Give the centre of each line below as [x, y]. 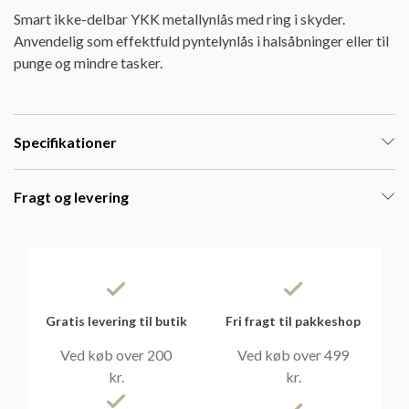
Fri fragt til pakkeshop [293, 320]
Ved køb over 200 [116, 354]
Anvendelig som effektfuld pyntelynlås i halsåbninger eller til [201, 40]
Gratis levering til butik [116, 320]
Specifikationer [65, 142]
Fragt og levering [71, 196]
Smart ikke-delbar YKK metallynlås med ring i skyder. [179, 18]
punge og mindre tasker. [88, 62]
